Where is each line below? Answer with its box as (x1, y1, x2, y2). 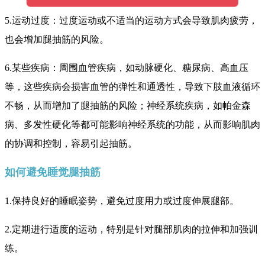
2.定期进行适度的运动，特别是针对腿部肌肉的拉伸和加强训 (5, 224, 258, 234)
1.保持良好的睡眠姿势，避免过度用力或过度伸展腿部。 (5, 195, 239, 206)
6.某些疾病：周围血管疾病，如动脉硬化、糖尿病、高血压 (5, 62, 248, 73)
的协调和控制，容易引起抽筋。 (5, 138, 137, 148)
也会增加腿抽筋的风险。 (5, 34, 109, 44)
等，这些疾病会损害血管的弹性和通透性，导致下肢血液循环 (5, 81, 260, 92)
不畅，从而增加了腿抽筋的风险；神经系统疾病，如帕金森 (5, 100, 251, 111)
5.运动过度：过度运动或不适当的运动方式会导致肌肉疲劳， (5, 15, 258, 25)
